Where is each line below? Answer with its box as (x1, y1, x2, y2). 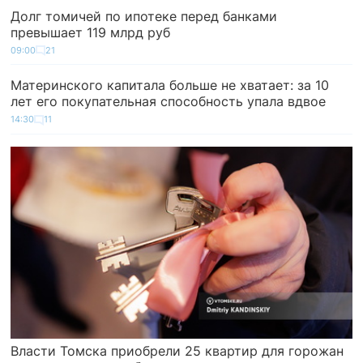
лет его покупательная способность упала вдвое (11, 93, 327, 110)
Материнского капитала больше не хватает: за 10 (11, 77, 330, 94)
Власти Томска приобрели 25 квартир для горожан (11, 342, 344, 359)
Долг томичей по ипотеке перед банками (11, 7, 278, 24)
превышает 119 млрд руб (11, 23, 171, 41)
